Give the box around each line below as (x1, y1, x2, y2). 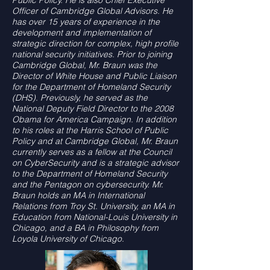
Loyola (12, 233, 37, 244)
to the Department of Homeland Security (12, 168, 168, 179)
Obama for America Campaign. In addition (12, 114, 177, 125)
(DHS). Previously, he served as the (12, 92, 148, 103)
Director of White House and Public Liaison (12, 71, 177, 81)
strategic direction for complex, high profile (12, 38, 178, 49)
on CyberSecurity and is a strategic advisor (12, 157, 179, 168)
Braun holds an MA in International (12, 190, 145, 201)
